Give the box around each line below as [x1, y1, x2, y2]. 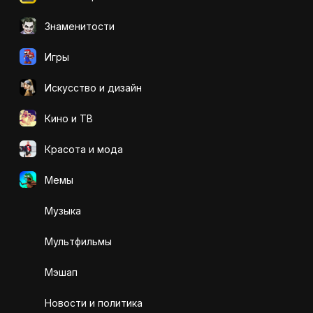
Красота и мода [45, 143, 123, 155]
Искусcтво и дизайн [45, 81, 142, 94]
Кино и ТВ [45, 112, 93, 124]
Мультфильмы [45, 235, 112, 247]
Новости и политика [45, 296, 143, 309]
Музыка [45, 204, 81, 217]
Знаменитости [45, 20, 115, 32]
